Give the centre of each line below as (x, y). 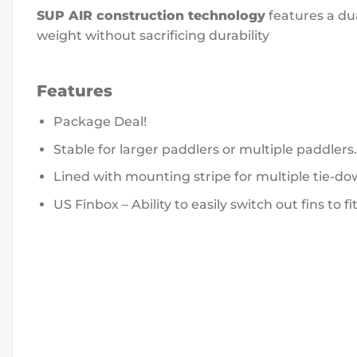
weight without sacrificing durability (153, 36)
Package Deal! (100, 122)
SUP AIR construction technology (151, 16)
